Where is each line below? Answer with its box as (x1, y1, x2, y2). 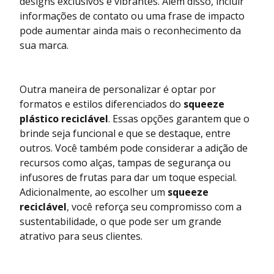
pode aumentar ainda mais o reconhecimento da (20, 23, 241, 37)
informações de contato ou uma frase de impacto (20, 9, 245, 23)
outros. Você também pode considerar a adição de (20, 141, 248, 155)
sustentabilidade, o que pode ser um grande (20, 214, 221, 228)
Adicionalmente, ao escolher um (20, 185, 168, 199)
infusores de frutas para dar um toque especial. (20, 170, 237, 184)
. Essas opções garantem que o (108, 111, 250, 125)
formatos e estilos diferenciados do (20, 97, 183, 111)
